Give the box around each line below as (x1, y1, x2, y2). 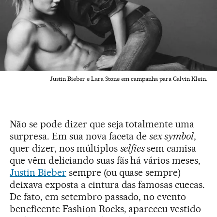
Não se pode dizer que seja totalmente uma (10, 118, 195, 130)
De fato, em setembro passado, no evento (10, 191, 186, 202)
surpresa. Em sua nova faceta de (10, 130, 150, 142)
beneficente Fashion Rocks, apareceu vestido (10, 203, 201, 215)
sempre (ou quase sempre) (66, 167, 181, 178)
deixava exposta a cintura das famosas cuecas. (10, 179, 205, 190)
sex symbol (149, 130, 194, 142)
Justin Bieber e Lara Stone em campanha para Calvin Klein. (50, 75, 207, 82)
